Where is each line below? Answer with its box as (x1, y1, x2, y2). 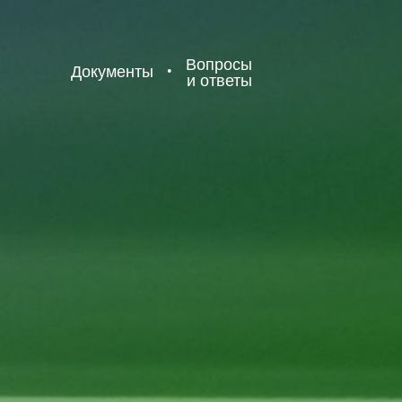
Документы (71, 62, 153, 81)
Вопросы (186, 55, 252, 74)
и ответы (186, 71, 252, 90)
